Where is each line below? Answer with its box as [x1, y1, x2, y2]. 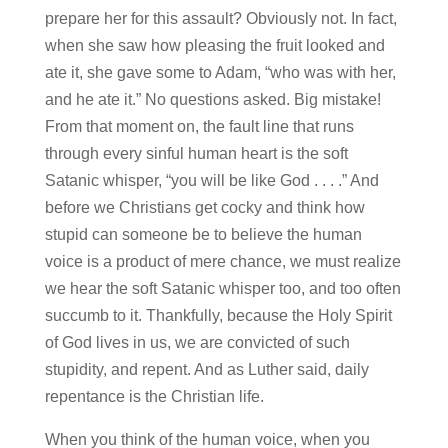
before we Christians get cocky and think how [44, 199, 365, 217]
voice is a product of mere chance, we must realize [44, 253, 401, 271]
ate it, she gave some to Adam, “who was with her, [44, 64, 396, 82]
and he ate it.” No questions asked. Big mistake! [44, 91, 381, 109]
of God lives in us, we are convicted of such [44, 334, 350, 352]
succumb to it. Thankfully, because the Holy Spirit [44, 307, 392, 325]
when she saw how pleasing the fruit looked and [44, 37, 385, 55]
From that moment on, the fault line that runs [44, 118, 354, 136]
